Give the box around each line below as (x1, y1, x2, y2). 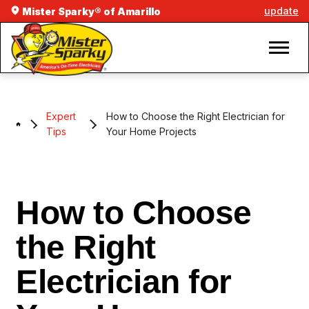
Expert (46, 110, 77, 123)
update (264, 5, 299, 17)
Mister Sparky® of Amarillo (20, 6, 161, 17)
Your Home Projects (106, 126, 197, 138)
